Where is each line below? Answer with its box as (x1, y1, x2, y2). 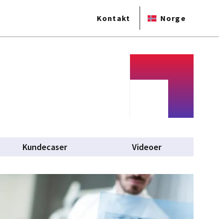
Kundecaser (22, 141, 67, 153)
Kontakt (96, 13, 131, 23)
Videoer (131, 141, 161, 153)
